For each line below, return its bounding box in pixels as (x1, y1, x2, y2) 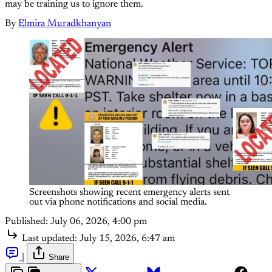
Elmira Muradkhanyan (18, 19, 111, 29)
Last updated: (22, 233, 77, 243)
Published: (5, 216, 48, 226)
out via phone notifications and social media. (29, 197, 207, 207)
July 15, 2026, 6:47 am (80, 233, 175, 243)
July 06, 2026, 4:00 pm (50, 216, 147, 226)
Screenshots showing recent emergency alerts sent (29, 187, 229, 197)
